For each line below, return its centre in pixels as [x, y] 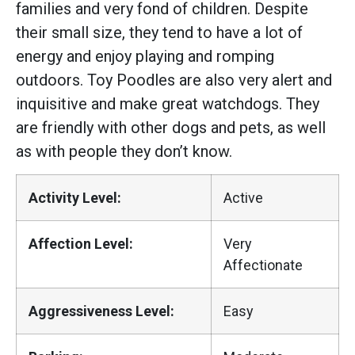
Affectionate [263, 265]
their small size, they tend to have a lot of [159, 32]
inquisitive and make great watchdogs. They [168, 103]
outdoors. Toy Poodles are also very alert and [174, 80]
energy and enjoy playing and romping [145, 56]
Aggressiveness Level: [101, 311]
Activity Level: [75, 197]
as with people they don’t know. [124, 151]
